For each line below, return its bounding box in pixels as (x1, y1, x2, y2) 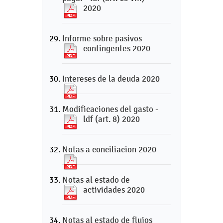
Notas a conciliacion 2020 (62, 144, 156, 154)
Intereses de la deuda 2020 (62, 74, 160, 84)
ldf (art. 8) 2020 (83, 114, 140, 124)
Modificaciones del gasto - (62, 104, 158, 114)
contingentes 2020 (83, 43, 150, 53)
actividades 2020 (83, 185, 145, 195)
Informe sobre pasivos (62, 33, 142, 43)
